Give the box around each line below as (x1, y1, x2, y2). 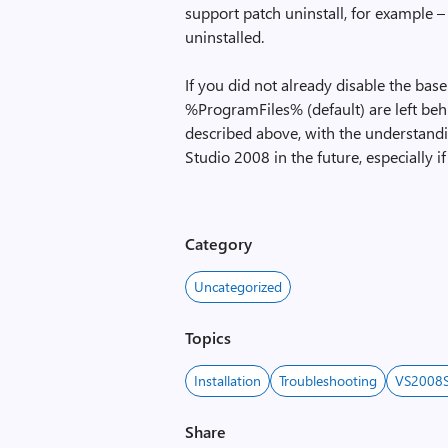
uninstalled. (185, 26, 265, 47)
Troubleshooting (279, 371, 378, 390)
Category (185, 233, 253, 254)
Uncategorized (194, 277, 283, 296)
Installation (194, 371, 262, 390)
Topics (185, 327, 232, 348)
